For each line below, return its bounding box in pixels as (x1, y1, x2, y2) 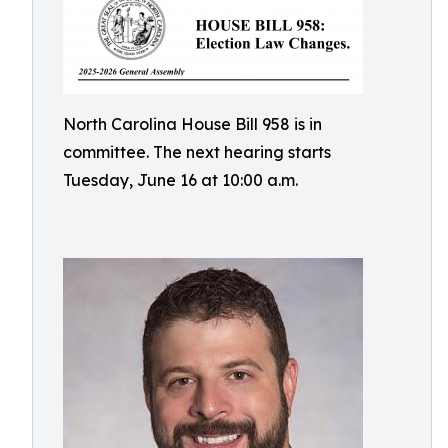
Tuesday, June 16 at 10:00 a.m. (63, 170, 298, 190)
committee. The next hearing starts (63, 142, 331, 162)
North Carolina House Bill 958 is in (63, 114, 322, 134)
